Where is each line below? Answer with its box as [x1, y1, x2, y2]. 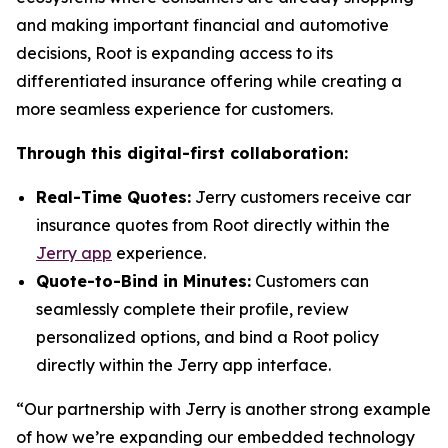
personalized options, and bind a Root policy [36, 327, 379, 347]
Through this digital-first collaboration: [16, 143, 348, 163]
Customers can [251, 271, 369, 291]
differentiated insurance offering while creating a [16, 71, 402, 91]
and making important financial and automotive [16, 15, 389, 35]
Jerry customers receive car [191, 187, 411, 207]
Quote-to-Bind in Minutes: [36, 271, 251, 291]
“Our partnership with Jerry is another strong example [16, 399, 431, 419]
